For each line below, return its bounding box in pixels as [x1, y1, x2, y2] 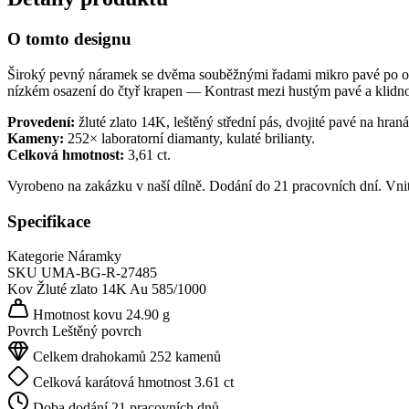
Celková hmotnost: [7, 147, 124, 163]
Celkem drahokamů [29, 349, 146, 365]
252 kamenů [150, 349, 221, 365]
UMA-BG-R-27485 [41, 265, 157, 281]
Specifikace [7, 211, 90, 231]
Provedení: [7, 114, 75, 130]
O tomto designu [7, 29, 131, 49]
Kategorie [7, 248, 64, 265]
